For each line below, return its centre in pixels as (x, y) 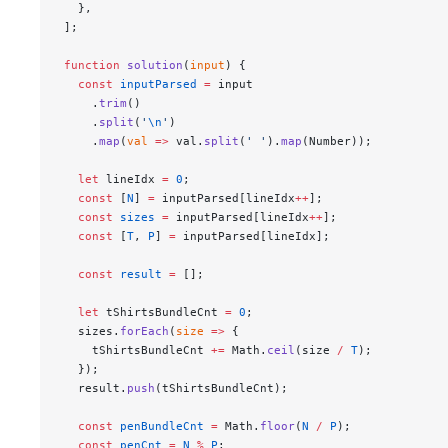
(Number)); (337, 141)
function (92, 65)
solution (151, 65)
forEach (144, 331)
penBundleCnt (158, 426)
